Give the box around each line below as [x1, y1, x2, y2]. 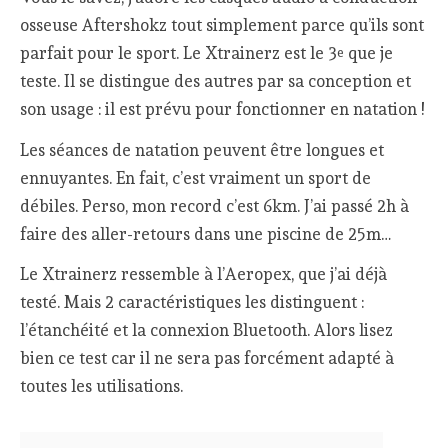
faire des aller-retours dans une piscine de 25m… [20, 223, 392, 244]
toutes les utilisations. [20, 376, 184, 397]
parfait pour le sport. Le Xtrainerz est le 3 [20, 43, 338, 64]
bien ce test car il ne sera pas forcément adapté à [20, 348, 395, 369]
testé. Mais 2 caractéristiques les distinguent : [20, 292, 365, 313]
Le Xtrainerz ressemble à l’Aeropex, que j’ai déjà [20, 264, 388, 285]
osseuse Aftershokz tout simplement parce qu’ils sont [20, 15, 425, 36]
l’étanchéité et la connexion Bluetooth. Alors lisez [20, 320, 394, 341]
